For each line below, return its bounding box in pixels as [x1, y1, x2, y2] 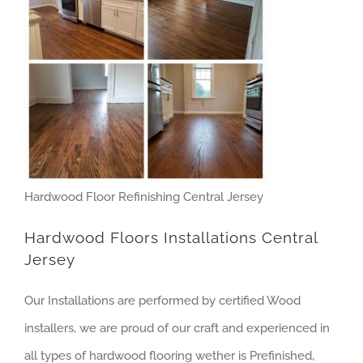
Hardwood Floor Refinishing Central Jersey [24, 190, 263, 205]
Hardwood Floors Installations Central [24, 228, 318, 248]
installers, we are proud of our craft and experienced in [24, 320, 330, 335]
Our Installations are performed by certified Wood [24, 293, 301, 308]
